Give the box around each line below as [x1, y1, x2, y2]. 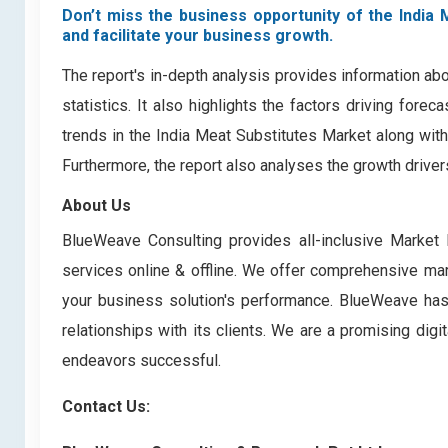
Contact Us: [62, 397, 150, 416]
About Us [62, 196, 131, 215]
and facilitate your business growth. [62, 26, 333, 45]
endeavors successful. [62, 351, 221, 370]
